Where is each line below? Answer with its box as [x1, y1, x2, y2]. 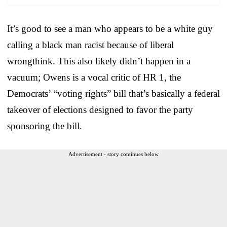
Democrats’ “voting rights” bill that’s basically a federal [7, 88, 220, 99]
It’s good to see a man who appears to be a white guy [7, 23, 213, 34]
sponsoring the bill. [7, 120, 82, 131]
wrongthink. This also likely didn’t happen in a [7, 55, 191, 66]
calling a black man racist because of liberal [7, 39, 174, 50]
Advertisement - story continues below [68, 150, 159, 157]
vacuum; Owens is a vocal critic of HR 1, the [7, 71, 181, 83]
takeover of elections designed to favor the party [7, 104, 193, 115]
